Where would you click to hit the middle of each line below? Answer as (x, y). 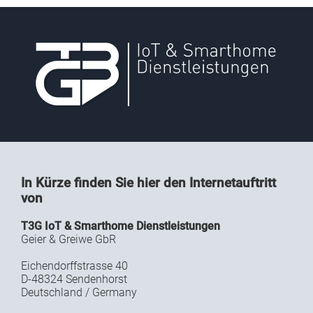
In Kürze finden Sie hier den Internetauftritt (148, 183)
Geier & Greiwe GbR (68, 240)
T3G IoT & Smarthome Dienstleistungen (121, 226)
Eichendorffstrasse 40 (74, 266)
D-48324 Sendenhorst (74, 279)
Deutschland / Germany (79, 293)
